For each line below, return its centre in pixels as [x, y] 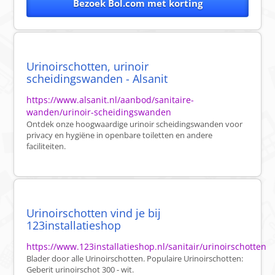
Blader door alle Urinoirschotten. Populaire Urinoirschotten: [135, 259]
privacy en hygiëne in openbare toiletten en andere [120, 135]
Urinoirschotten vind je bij [94, 213]
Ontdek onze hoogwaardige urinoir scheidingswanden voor [135, 124]
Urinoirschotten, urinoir [88, 67]
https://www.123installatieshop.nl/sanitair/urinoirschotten [147, 247]
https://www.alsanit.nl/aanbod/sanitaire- [110, 100]
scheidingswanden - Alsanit [97, 79]
